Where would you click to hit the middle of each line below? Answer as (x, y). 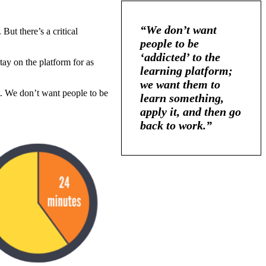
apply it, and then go (191, 111)
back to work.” (176, 125)
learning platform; (186, 70)
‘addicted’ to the (180, 57)
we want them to (180, 84)
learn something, (182, 98)
